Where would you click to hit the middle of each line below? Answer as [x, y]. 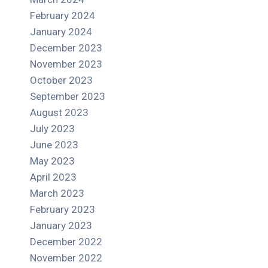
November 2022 [66, 258]
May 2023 [52, 161]
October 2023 [61, 80]
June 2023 [54, 145]
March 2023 [57, 194]
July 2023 [52, 129]
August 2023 [59, 113]
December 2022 [66, 242]
